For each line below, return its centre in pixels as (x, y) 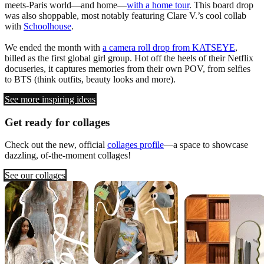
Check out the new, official (56, 145)
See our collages (35, 176)
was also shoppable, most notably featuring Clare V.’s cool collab (126, 15)
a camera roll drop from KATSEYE (169, 47)
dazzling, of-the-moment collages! (68, 156)
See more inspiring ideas (50, 99)
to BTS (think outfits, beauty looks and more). (90, 79)
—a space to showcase (206, 145)
